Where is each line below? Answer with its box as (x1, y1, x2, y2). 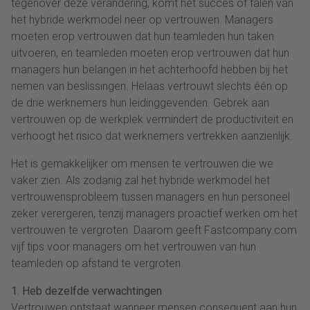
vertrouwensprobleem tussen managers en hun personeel (11, 190, 290, 203)
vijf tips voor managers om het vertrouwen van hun (11, 239, 256, 253)
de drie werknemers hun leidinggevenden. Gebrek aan (11, 95, 269, 109)
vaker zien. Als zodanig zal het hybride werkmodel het (11, 173, 270, 187)
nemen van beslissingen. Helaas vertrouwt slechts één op (11, 79, 288, 93)
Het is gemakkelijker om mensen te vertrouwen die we (11, 156, 273, 170)
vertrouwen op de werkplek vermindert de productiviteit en (11, 112, 293, 126)
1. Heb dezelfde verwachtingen (11, 284, 162, 298)
